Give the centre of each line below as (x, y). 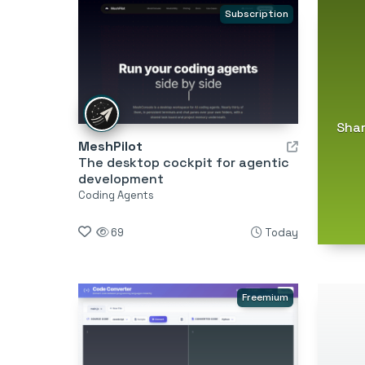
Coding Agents (116, 195)
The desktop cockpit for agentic (184, 162)
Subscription (256, 13)
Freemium (265, 297)
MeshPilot (110, 146)
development (121, 178)
